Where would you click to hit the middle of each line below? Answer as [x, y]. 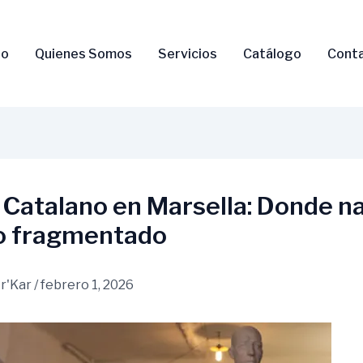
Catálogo [272, 53]
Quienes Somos [83, 53]
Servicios [187, 53]
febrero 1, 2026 [87, 285]
